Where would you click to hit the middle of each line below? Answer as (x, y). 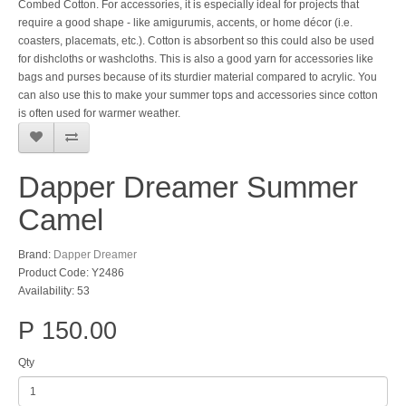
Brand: (36, 255)
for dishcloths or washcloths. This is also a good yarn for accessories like (196, 59)
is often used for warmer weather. (99, 113)
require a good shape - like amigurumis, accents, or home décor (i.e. (185, 23)
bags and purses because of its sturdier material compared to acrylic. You (198, 77)
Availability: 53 (54, 291)
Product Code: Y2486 (71, 273)
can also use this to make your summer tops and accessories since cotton (198, 95)
